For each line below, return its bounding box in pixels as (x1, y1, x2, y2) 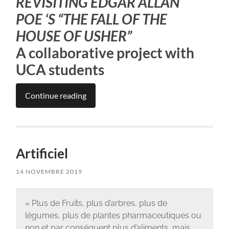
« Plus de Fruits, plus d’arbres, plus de (25, 198, 167, 209)
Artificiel (16, 145, 68, 162)
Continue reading (25, 90, 87, 101)
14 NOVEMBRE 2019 (16, 168, 83, 176)
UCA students (16, 61, 105, 79)
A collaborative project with (16, 44, 195, 62)
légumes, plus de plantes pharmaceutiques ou (25, 211, 201, 221)
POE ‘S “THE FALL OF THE (16, 10, 168, 28)
